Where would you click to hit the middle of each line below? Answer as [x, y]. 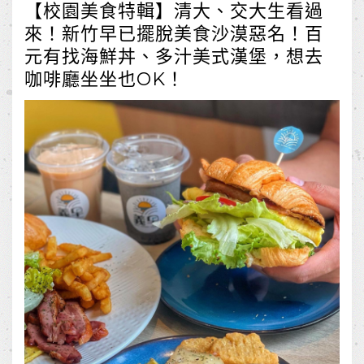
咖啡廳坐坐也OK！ [104, 79]
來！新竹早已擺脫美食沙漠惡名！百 [174, 33]
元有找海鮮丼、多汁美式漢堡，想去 [174, 56]
